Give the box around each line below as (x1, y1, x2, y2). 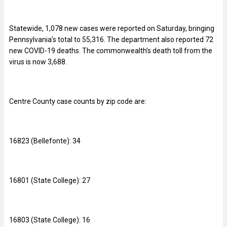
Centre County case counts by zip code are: (9, 97, 146, 106)
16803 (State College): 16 (9, 216, 90, 224)
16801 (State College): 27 (9, 176, 90, 185)
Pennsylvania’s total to (9, 35, 82, 44)
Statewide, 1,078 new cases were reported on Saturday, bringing (9, 24, 214, 33)
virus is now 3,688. (9, 58, 67, 66)
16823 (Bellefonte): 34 (9, 137, 81, 145)
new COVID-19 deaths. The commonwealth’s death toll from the (9, 47, 212, 55)
